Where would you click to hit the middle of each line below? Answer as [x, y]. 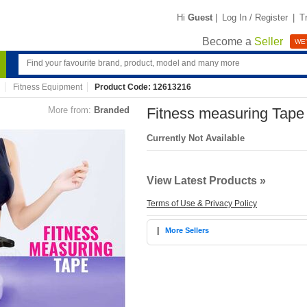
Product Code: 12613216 [143, 87]
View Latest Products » [206, 181]
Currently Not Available [196, 138]
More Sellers [187, 230]
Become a [228, 42]
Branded [112, 110]
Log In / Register [255, 17]
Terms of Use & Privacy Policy [202, 204]
